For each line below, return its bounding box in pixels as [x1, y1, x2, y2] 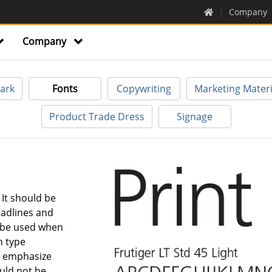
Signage [177, 110, 212, 123]
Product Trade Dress [49, 110, 144, 123]
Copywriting [117, 82, 171, 95]
